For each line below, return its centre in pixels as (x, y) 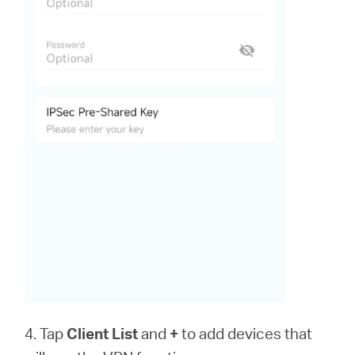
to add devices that (246, 334)
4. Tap (46, 334)
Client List (103, 334)
